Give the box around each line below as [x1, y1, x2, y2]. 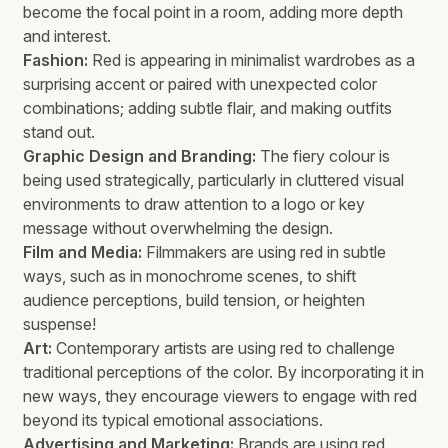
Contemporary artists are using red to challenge [52, 338, 396, 359]
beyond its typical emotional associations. [23, 410, 324, 431]
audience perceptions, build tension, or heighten [23, 290, 366, 311]
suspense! [23, 314, 97, 335]
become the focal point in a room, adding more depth [23, 2, 404, 23]
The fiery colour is [256, 146, 391, 167]
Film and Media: [23, 242, 143, 263]
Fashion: [23, 50, 89, 71]
